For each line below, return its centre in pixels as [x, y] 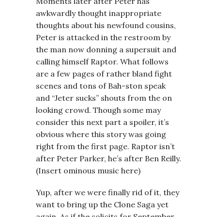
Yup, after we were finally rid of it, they [108, 192]
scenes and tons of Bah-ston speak [101, 86]
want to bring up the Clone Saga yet [102, 204]
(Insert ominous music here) [88, 170]
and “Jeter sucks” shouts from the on [104, 98]
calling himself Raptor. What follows [102, 62]
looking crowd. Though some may [98, 110]
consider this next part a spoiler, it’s [102, 122]
